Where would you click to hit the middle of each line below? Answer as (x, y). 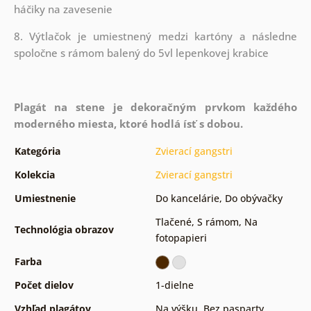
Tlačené (173, 221)
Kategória (37, 151)
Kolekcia (34, 174)
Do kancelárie (187, 198)
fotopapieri (181, 237)
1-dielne (174, 285)
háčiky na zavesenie (63, 9)
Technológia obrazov (64, 229)
